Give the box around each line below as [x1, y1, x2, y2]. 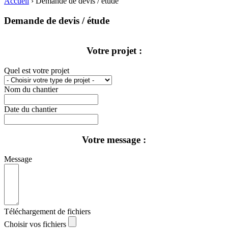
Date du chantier [4, 104, 57, 113]
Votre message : [82, 134, 146, 145]
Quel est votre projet [4, 66, 69, 75]
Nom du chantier [4, 84, 58, 94]
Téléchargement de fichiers [4, 207, 91, 216]
